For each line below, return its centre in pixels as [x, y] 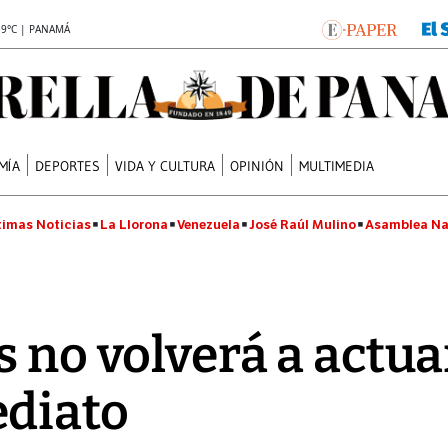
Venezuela [208, 224]
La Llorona [134, 224]
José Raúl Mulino [302, 224]
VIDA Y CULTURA [165, 165]
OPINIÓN [257, 165]
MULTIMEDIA [337, 165]
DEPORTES [68, 165]
